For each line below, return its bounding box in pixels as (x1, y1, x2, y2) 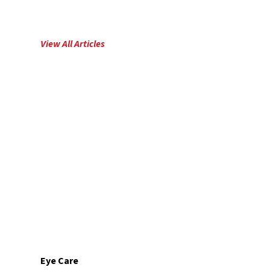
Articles (74, 37, 105, 51)
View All (40, 37, 75, 51)
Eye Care (40, 254, 79, 268)
